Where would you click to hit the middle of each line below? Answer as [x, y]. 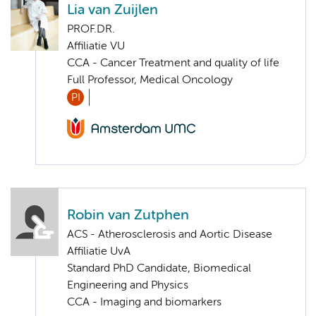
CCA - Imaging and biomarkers [144, 303]
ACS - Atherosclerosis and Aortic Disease [170, 235]
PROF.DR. [91, 29]
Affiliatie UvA [99, 252]
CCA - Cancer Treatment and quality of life [173, 63]
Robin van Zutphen [128, 216]
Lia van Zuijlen [113, 10]
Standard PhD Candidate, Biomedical [159, 269]
